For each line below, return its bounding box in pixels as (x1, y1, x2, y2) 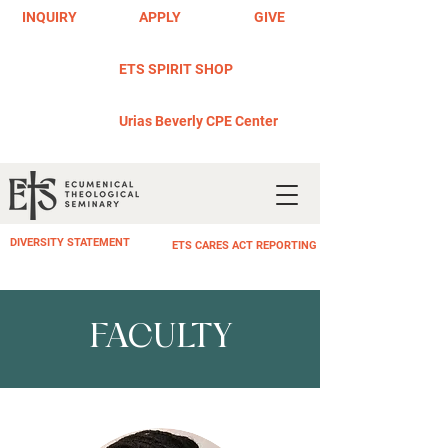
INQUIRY (22, 9, 77, 25)
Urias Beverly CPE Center (119, 113, 278, 129)
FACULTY (88, 323, 232, 354)
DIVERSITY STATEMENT (9, 236, 130, 249)
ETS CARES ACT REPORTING (172, 239, 317, 252)
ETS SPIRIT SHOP (119, 61, 233, 77)
